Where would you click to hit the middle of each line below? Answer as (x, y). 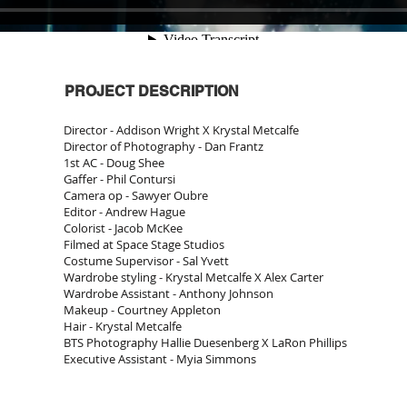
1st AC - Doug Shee (114, 163)
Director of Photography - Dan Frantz (164, 146)
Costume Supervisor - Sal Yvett (146, 261)
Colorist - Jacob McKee (123, 228)
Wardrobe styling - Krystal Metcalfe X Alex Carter (194, 277)
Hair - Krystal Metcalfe (123, 326)
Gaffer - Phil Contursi (119, 179)
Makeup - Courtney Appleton (142, 310)
